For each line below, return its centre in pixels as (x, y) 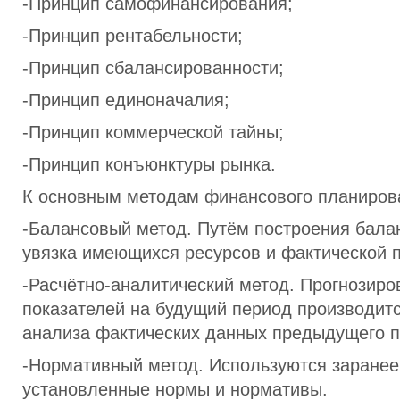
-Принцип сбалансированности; (153, 68)
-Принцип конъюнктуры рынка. (149, 164)
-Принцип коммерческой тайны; (153, 132)
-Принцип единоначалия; (126, 100)
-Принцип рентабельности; (133, 36)
